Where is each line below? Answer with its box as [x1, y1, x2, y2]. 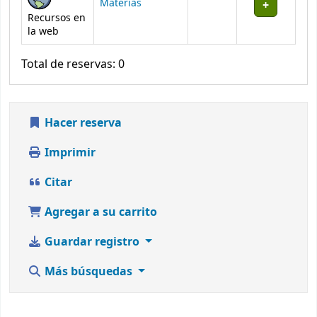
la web [28, 23, 59, 39]
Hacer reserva [42, 114, 122, 132]
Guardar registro [42, 233, 142, 250]
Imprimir [42, 144, 96, 161]
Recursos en [28, 10, 86, 25]
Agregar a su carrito [42, 203, 157, 221]
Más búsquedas [42, 263, 135, 280]
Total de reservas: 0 [21, 55, 125, 73]
